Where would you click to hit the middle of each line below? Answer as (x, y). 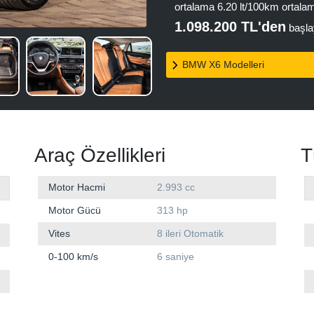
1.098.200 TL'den (230, 27)
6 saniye (176, 257)
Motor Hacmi (77, 187)
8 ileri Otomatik (190, 234)
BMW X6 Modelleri (223, 64)
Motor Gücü (75, 211)
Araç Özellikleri (100, 156)
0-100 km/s (73, 257)
